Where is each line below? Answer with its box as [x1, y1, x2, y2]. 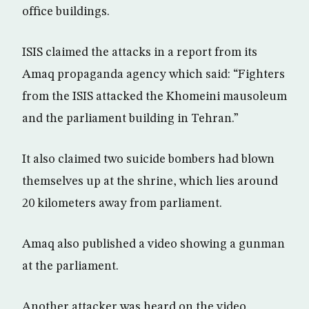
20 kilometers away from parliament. [22, 197, 222, 210]
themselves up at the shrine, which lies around [22, 175, 278, 188]
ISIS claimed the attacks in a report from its [22, 46, 257, 59]
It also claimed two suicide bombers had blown [22, 152, 275, 166]
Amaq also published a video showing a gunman [22, 237, 285, 250]
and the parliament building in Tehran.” [22, 112, 239, 125]
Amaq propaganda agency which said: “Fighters [22, 68, 285, 81]
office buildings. [22, 5, 110, 18]
